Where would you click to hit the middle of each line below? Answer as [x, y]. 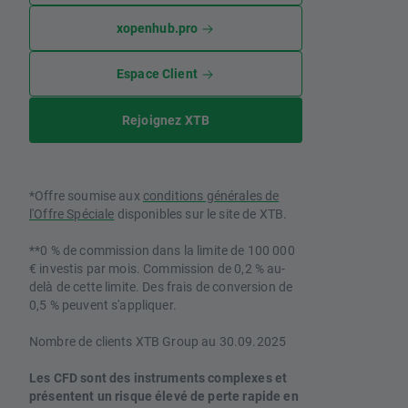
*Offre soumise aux [86, 196]
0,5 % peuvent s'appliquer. [103, 305]
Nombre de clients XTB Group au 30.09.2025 [158, 342]
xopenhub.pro [157, 28]
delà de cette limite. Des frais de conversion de [161, 287]
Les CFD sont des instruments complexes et [158, 378]
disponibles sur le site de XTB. [201, 214]
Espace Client [157, 74]
